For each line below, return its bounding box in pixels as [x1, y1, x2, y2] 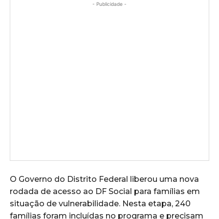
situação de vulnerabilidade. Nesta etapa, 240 [10, 198, 191, 208]
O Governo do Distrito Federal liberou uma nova [10, 174, 199, 184]
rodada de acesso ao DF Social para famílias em [10, 186, 200, 196]
